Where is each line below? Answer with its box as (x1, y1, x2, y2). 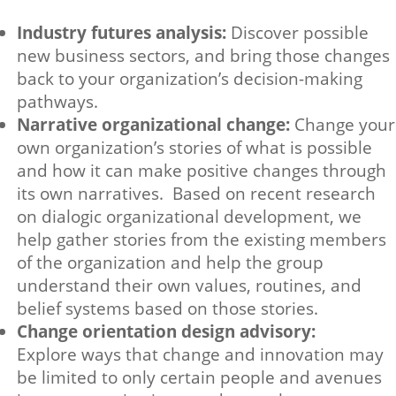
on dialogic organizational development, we (17, 205, 362, 228)
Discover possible (231, 21, 369, 44)
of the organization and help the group (17, 251, 324, 274)
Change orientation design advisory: (17, 320, 316, 343)
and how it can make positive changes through (17, 159, 386, 182)
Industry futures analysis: (17, 21, 231, 44)
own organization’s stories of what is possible (17, 136, 372, 159)
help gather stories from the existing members (17, 228, 386, 251)
